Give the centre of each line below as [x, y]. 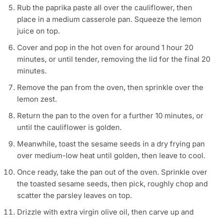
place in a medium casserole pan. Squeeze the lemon [109, 19]
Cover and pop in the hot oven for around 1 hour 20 [105, 48]
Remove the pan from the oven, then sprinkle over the [110, 88]
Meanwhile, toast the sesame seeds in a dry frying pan [111, 144]
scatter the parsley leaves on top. [74, 196]
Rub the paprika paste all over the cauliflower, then [105, 8]
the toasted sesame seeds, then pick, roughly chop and [112, 184]
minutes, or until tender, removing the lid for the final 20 [114, 59]
